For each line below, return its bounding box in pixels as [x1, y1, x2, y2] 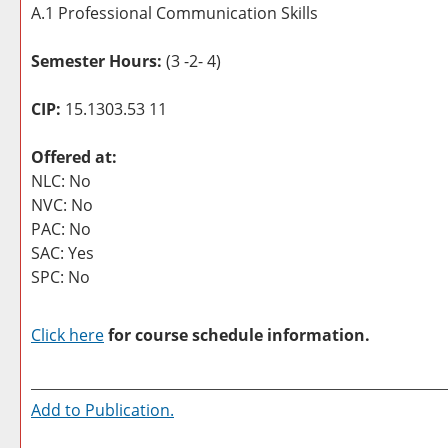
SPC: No [31, 266, 90, 288]
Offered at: [31, 146, 117, 168]
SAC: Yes [31, 242, 94, 264]
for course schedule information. [104, 324, 370, 346]
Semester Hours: [31, 50, 162, 72]
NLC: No [31, 170, 91, 192]
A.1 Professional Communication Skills [31, 2, 318, 24]
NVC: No [31, 194, 93, 216]
